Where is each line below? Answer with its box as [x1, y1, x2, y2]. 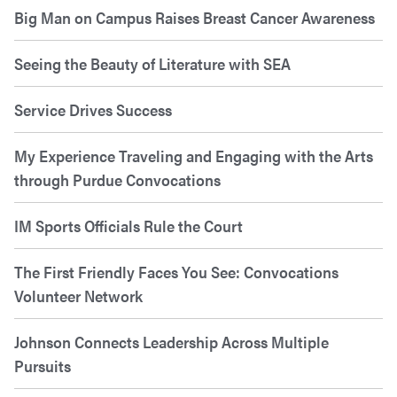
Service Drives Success [14, 98, 172, 121]
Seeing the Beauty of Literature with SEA [14, 52, 291, 75]
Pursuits [14, 354, 71, 378]
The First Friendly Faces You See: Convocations [14, 261, 339, 284]
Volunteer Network [14, 284, 143, 307]
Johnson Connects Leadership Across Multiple [14, 331, 329, 354]
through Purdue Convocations [14, 168, 221, 191]
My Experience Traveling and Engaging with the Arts [14, 144, 373, 167]
